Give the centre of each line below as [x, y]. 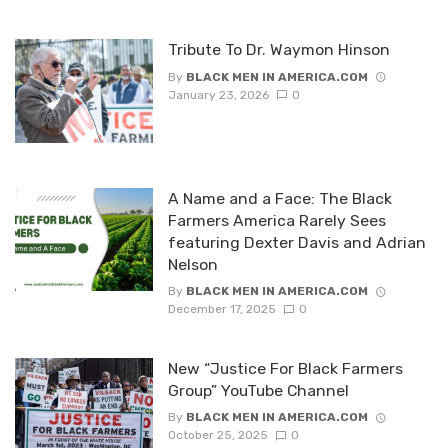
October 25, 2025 [217, 435]
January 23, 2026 [218, 94]
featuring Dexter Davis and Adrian [296, 242]
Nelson [192, 264]
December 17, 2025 [221, 309]
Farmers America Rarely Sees [276, 220]
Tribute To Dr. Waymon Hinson [278, 50]
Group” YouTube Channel [258, 391]
